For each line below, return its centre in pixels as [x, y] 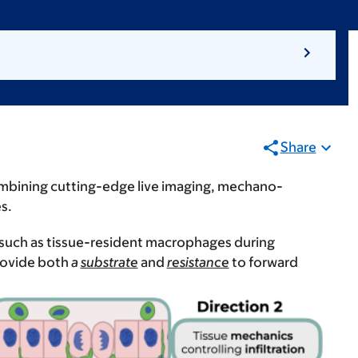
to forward [265, 262]
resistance [198, 262]
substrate [109, 262]
